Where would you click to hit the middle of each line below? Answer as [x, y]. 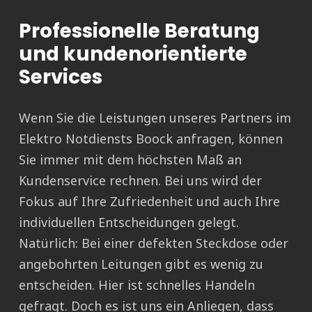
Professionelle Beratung [139, 31]
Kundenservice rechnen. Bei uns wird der [140, 181]
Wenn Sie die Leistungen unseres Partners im [155, 118]
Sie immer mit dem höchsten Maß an [130, 160]
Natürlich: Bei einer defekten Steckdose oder [154, 243]
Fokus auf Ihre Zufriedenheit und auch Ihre [149, 202]
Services [61, 77]
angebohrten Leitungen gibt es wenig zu [141, 264]
